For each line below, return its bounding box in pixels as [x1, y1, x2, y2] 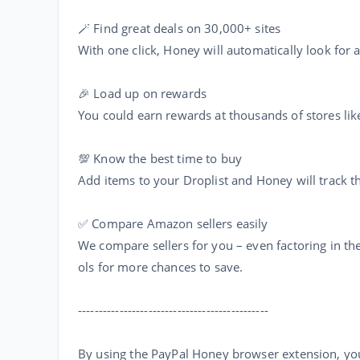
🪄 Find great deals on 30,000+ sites [78, 20, 281, 36]
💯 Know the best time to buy [78, 150, 243, 166]
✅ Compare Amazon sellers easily [78, 215, 268, 231]
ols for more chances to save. [78, 259, 243, 275]
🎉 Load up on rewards [78, 85, 207, 101]
